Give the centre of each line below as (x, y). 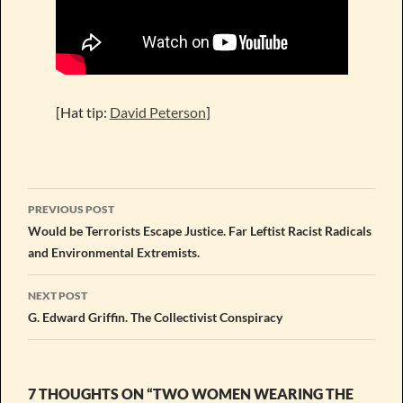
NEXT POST (58, 295)
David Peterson (157, 112)
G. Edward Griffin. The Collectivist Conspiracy (155, 317)
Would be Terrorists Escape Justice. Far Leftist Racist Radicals (200, 230)
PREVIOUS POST (71, 209)
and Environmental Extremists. (114, 252)
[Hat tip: (82, 112)
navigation (83, 233)
